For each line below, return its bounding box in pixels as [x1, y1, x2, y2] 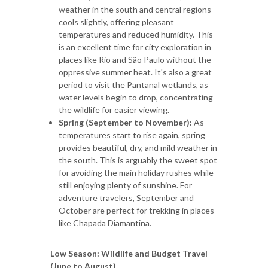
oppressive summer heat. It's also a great [59, 66, 212, 77]
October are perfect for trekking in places [59, 205, 214, 215]
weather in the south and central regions [59, 4, 211, 14]
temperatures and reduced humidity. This [59, 29, 213, 39]
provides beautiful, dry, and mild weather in [59, 142, 217, 153]
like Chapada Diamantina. [59, 217, 151, 228]
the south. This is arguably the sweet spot [59, 154, 217, 165]
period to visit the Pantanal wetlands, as [59, 79, 208, 90]
